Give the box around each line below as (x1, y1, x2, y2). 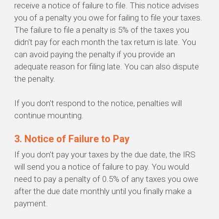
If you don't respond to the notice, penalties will (14, 98, 182, 109)
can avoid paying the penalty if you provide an (14, 49, 175, 60)
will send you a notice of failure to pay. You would (14, 162, 189, 172)
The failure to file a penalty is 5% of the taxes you (14, 25, 189, 35)
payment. (14, 198, 48, 209)
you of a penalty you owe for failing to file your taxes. (14, 13, 202, 23)
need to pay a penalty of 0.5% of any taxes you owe (14, 174, 198, 184)
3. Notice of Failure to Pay (14, 133, 130, 145)
